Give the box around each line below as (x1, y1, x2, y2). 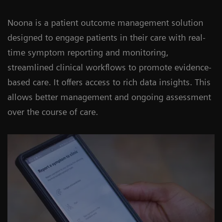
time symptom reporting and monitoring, (7, 47, 168, 57)
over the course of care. (7, 106, 98, 117)
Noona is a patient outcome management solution (7, 17, 203, 28)
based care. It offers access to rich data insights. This (7, 76, 211, 87)
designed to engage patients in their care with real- (7, 32, 206, 43)
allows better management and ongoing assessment (7, 91, 211, 102)
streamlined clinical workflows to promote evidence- (7, 61, 212, 72)
